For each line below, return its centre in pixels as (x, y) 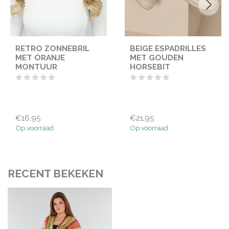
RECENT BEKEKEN (55, 173)
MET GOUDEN (157, 58)
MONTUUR (36, 67)
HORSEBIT (150, 67)
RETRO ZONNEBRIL (52, 48)
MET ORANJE (40, 58)
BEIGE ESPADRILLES (168, 48)
